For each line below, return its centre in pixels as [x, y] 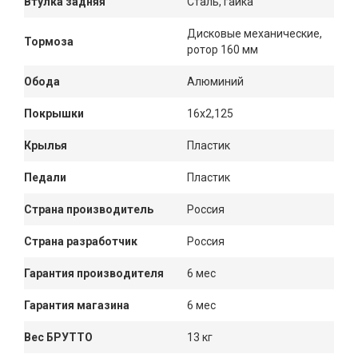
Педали [45, 177]
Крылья [46, 145]
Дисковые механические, [255, 33]
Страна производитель [89, 209]
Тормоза [49, 41]
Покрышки [54, 113]
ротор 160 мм [223, 49]
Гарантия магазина [77, 305]
